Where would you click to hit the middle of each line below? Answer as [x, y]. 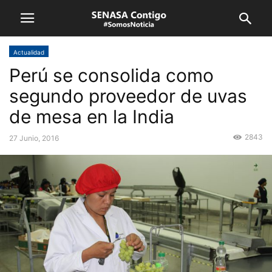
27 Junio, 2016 [34, 138]
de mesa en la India [92, 117]
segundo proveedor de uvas [128, 96]
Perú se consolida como [111, 75]
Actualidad [29, 52]
